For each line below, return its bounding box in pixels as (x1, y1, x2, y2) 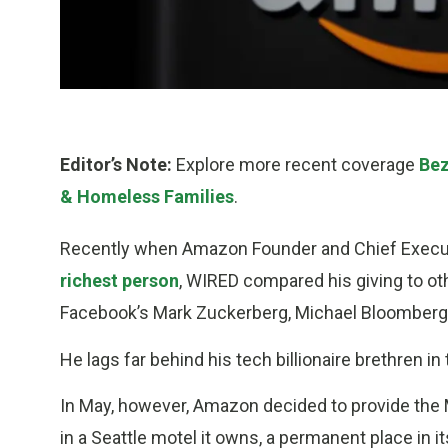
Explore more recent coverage (172, 154, 419, 176)
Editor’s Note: (60, 154, 172, 176)
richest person (60, 270, 179, 292)
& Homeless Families (60, 186, 234, 208)
